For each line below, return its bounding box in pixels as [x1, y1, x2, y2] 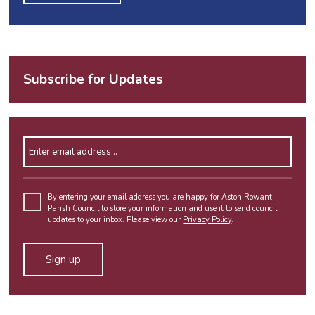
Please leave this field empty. [22, 178, 159, 192]
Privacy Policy [183, 214, 232, 225]
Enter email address [22, 137, 105, 150]
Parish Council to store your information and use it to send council [47, 202, 278, 214]
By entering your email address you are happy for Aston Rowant [47, 191, 273, 202]
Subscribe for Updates [23, 70, 164, 89]
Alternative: [23, 288, 78, 302]
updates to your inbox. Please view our [47, 214, 184, 225]
